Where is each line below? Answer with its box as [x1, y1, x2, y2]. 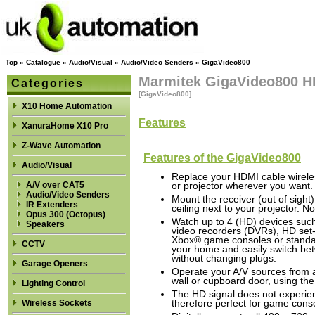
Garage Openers [22, 259, 88, 269]
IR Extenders [26, 200, 78, 210]
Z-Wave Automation [22, 141, 101, 150]
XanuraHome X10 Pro [22, 121, 108, 131]
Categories [11, 77, 84, 89]
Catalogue [26, 58, 60, 66]
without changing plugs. [172, 253, 276, 264]
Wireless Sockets [22, 298, 92, 308]
